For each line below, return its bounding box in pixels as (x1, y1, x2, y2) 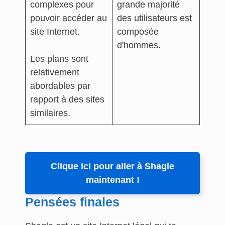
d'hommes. (117, 40, 163, 50)
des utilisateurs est (117, 13, 192, 23)
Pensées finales (25, 195, 120, 209)
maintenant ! (85, 175, 140, 185)
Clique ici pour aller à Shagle (51, 161, 174, 171)
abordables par (30, 81, 90, 91)
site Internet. (30, 27, 80, 37)
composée (117, 27, 159, 37)
